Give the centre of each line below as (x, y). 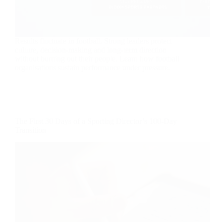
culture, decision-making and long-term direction (91, 50)
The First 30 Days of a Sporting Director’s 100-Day (96, 121)
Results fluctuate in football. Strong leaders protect (93, 41)
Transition (30, 130)
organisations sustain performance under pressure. (92, 68)
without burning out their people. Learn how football (97, 59)
